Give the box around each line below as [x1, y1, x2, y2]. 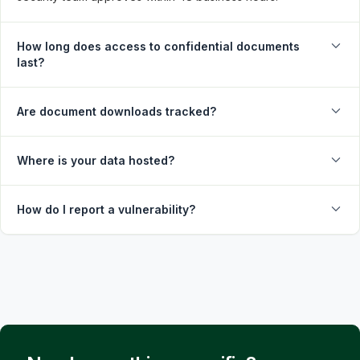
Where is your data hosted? [17, 153, 174, 167]
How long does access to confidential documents [17, 39, 300, 53]
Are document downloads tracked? [17, 104, 216, 118]
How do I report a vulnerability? [17, 202, 195, 216]
